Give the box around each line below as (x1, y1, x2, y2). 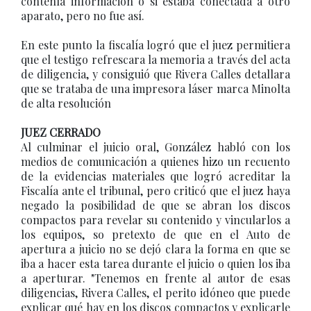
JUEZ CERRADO (21, 125, 101, 140)
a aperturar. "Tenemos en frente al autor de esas (21, 271, 290, 285)
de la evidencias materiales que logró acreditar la (21, 169, 290, 183)
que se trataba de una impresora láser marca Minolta (21, 81, 290, 96)
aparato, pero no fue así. (21, 8, 144, 23)
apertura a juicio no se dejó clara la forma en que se (21, 242, 290, 256)
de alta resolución (21, 96, 111, 110)
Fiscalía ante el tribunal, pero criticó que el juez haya (21, 183, 290, 198)
